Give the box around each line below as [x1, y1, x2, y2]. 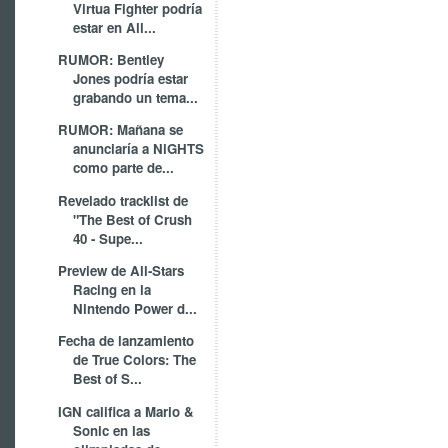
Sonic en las [73, 420, 151, 440]
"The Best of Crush [73, 209, 193, 229]
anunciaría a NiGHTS [73, 139, 205, 159]
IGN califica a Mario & [58, 401, 195, 421]
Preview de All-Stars [58, 261, 185, 281]
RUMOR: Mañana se [58, 120, 184, 140]
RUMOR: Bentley [58, 50, 165, 70]
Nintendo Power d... [73, 299, 198, 319]
